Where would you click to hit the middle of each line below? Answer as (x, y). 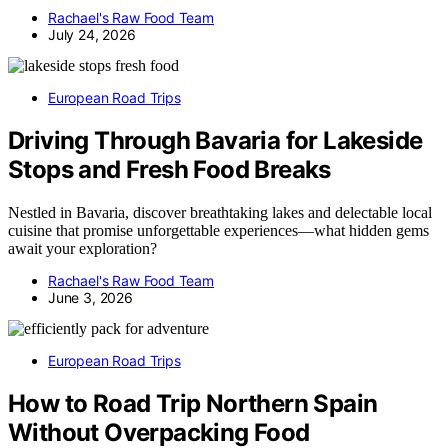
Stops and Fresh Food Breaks (169, 170)
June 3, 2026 (90, 298)
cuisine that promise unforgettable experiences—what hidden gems (218, 231)
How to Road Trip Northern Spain (193, 403)
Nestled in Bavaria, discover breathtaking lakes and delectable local (220, 213)
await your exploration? (82, 249)
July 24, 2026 (92, 35)
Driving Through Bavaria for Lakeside (215, 141)
